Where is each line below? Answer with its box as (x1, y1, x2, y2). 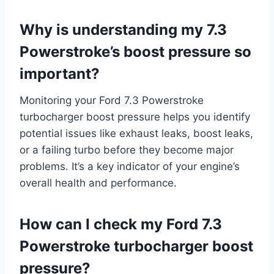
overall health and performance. (20, 177, 177, 190)
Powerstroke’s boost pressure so (20, 43, 251, 61)
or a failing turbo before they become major (20, 144, 234, 157)
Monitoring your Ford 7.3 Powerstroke (20, 94, 204, 107)
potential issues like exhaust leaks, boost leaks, (20, 127, 253, 140)
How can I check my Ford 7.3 (20, 215, 222, 234)
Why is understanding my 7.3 (20, 21, 227, 39)
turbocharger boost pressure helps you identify (20, 111, 250, 124)
